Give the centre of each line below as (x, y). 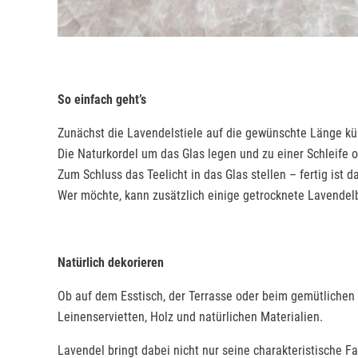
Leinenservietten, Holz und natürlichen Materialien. (190, 316)
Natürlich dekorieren (111, 262)
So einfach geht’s (102, 99)
